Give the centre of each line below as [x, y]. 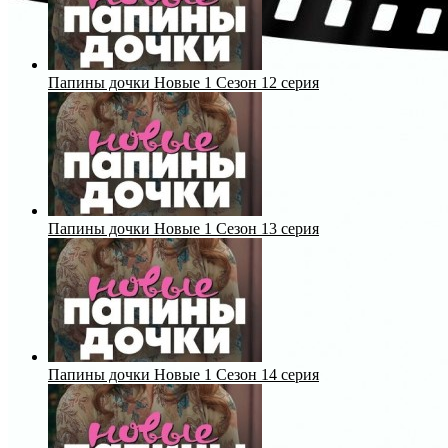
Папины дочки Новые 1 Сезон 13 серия [183, 228]
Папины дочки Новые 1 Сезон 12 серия [183, 82]
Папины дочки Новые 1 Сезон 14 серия [183, 374]
